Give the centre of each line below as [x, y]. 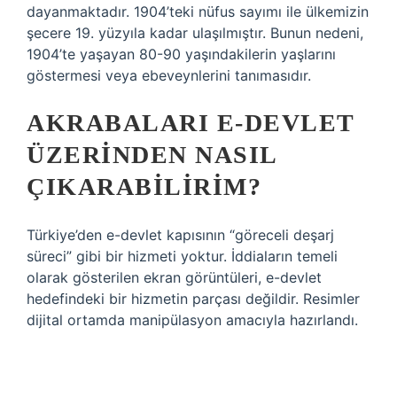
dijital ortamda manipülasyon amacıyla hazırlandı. [192, 320]
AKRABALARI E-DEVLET [191, 123]
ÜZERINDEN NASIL [152, 155]
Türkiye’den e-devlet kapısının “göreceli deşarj [180, 235]
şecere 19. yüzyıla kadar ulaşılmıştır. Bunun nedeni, [195, 33]
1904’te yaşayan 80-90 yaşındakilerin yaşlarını [181, 54]
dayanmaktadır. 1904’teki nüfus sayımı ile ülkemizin [198, 12]
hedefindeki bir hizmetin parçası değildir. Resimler [193, 299]
